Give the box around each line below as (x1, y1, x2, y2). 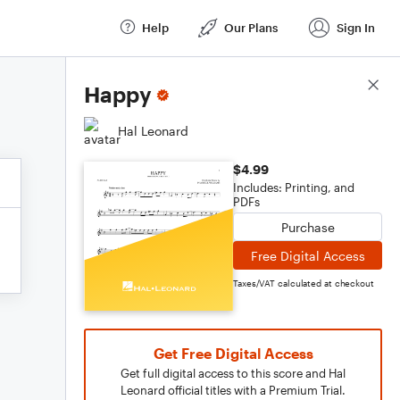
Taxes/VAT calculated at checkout (233, 278, 374, 288)
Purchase (280, 219, 335, 235)
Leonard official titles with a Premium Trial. (121, 383, 346, 397)
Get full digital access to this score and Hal (121, 366, 346, 380)
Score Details (303, 78, 382, 94)
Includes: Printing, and (233, 180, 354, 195)
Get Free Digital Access (153, 345, 313, 362)
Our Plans (224, 20, 278, 35)
